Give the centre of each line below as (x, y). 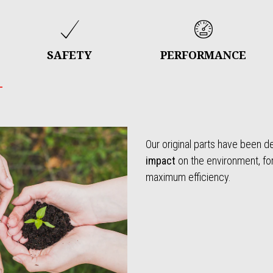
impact (162, 160)
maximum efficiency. (188, 177)
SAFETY (70, 55)
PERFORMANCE (204, 55)
